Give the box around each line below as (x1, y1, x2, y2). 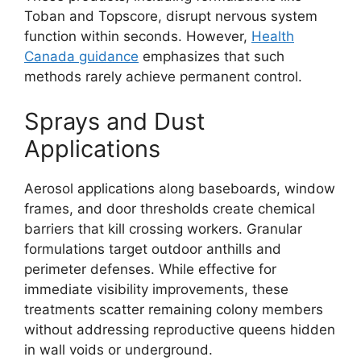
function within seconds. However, (24, 28, 251, 44)
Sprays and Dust (24, 106, 205, 135)
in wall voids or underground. (24, 341, 213, 358)
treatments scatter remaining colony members (24, 301, 323, 317)
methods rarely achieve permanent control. (24, 68, 302, 85)
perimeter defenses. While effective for (24, 260, 276, 277)
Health (251, 28, 294, 44)
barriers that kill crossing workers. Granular (24, 220, 302, 237)
